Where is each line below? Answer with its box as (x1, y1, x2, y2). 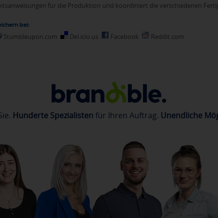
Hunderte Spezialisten (12, 110, 93, 121)
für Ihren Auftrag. (93, 110, 161, 121)
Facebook (109, 32, 139, 41)
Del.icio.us (68, 32, 98, 41)
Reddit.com (149, 32, 184, 41)
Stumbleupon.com (2, 32, 57, 41)
